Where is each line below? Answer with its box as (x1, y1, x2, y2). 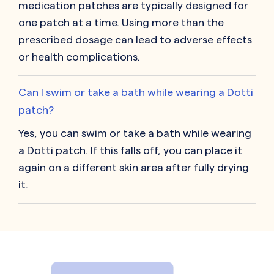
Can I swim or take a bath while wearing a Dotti (18, 86, 253, 98)
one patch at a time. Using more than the (18, 17, 224, 29)
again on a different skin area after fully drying (18, 161, 249, 174)
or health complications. (18, 51, 140, 63)
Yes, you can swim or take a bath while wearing (18, 127, 251, 139)
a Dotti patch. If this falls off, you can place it (18, 144, 242, 157)
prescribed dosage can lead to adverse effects (18, 34, 252, 46)
